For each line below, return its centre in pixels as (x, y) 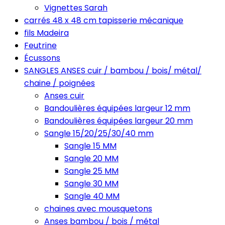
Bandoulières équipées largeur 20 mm (119, 121)
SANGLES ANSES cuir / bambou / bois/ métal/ (113, 71)
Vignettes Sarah (76, 8)
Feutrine (40, 45)
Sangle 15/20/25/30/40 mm (99, 133)
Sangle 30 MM (91, 184)
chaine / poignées (60, 83)
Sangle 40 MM (92, 196)
